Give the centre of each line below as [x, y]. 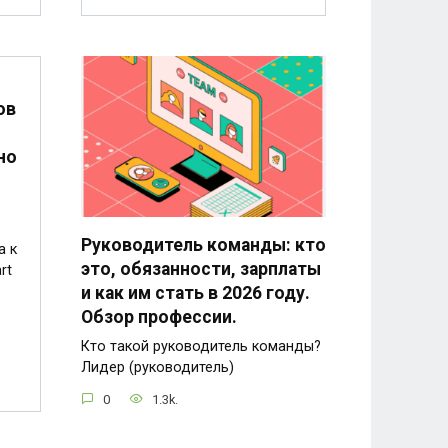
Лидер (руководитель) [157, 368]
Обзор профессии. [159, 317]
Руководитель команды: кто [203, 245]
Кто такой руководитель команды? [201, 347]
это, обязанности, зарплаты [201, 269]
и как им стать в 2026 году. [195, 293]
